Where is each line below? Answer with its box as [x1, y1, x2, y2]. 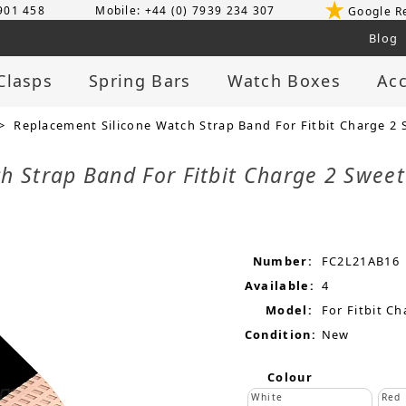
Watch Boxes [227, 70, 341, 92]
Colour [267, 369, 313, 386]
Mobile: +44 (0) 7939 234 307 [95, 2, 275, 18]
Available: [244, 277, 314, 295]
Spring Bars [89, 70, 191, 92]
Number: [252, 253, 313, 270]
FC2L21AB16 [321, 253, 400, 270]
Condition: [244, 326, 316, 343]
